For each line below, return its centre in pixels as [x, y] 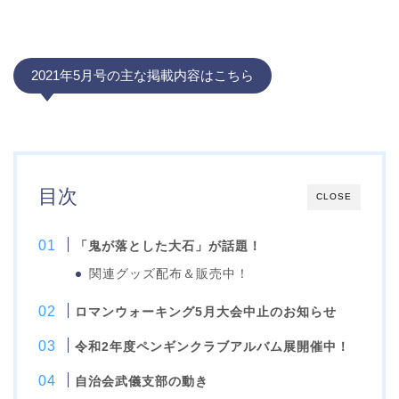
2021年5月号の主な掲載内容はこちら [142, 76]
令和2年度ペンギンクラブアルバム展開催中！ [213, 347]
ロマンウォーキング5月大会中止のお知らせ [206, 312]
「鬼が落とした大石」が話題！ [169, 246]
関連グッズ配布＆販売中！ [170, 274]
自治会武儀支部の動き [142, 382]
